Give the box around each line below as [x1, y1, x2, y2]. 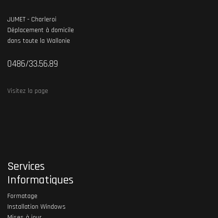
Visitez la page [7, 86, 48, 95]
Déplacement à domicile [7, 25, 74, 35]
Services [7, 159, 45, 174]
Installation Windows [7, 202, 66, 211]
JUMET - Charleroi [7, 15, 56, 24]
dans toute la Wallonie [7, 36, 70, 45]
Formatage [7, 191, 37, 200]
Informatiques [7, 172, 73, 187]
